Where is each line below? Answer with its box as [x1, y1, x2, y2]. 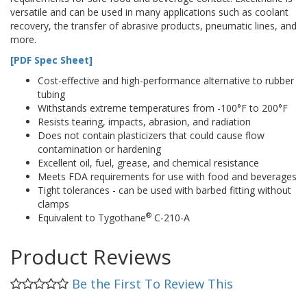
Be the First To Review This [72, 275, 233, 292]
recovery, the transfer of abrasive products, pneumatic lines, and [10, 19, 297, 32]
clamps [38, 197, 69, 210]
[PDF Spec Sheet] [10, 53, 93, 66]
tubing [38, 87, 65, 101]
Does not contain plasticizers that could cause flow [38, 128, 265, 142]
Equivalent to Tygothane [38, 210, 146, 224]
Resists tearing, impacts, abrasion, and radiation [38, 114, 251, 128]
